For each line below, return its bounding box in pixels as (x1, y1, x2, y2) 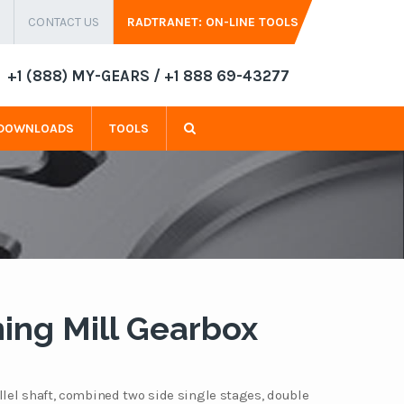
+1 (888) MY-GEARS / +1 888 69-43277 (7, 67, 289, 85)
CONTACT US (28, 14, 99, 30)
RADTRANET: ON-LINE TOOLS (127, 14, 298, 30)
